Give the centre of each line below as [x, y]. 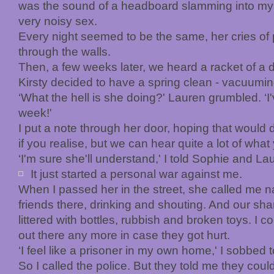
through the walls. [65, 51]
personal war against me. [176, 174]
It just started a [70, 174]
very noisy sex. [58, 21]
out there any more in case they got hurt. [124, 235]
